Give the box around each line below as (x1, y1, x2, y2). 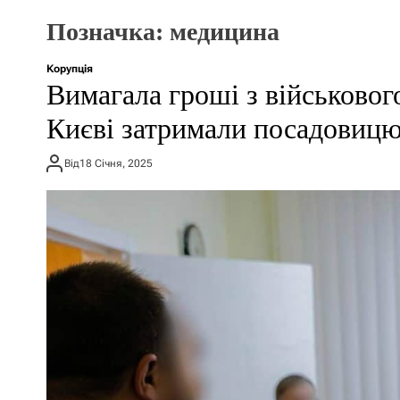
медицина (170, 18, 279, 46)
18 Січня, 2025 (79, 156, 153, 170)
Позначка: (46, 18, 170, 46)
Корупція (46, 62, 93, 75)
